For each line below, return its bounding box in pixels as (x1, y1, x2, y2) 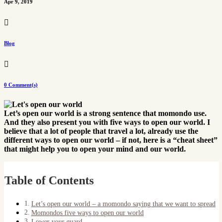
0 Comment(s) (4, 81, 38, 88)
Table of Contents (4, 173, 94, 187)
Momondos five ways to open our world (31, 208, 144, 217)
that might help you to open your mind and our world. (4, 144, 186, 153)
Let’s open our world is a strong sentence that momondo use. (4, 109, 207, 117)
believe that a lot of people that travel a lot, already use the (4, 126, 198, 135)
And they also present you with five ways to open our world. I (4, 117, 210, 126)
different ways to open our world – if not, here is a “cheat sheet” (4, 135, 218, 144)
